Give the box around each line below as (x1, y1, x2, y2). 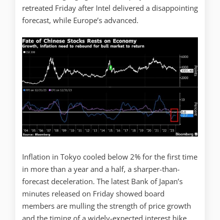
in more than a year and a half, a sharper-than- (22, 164, 180, 174)
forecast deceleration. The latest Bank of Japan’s (22, 176, 183, 187)
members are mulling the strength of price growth (22, 201, 191, 211)
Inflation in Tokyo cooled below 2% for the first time (22, 152, 197, 162)
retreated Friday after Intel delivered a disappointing (22, 2, 198, 13)
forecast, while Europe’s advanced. (22, 15, 138, 25)
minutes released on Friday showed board (22, 189, 165, 199)
